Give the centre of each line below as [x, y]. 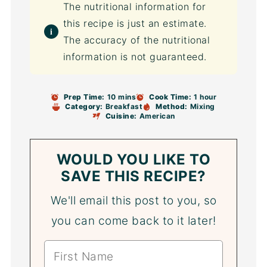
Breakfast [124, 107]
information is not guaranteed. [135, 57]
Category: [84, 107]
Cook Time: [170, 97]
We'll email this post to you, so [133, 201]
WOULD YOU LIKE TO [133, 160]
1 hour [205, 97]
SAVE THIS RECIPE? [133, 176]
